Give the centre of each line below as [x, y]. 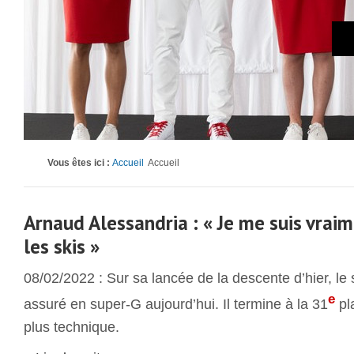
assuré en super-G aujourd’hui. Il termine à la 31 [176, 304]
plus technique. [72, 327]
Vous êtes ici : [80, 163]
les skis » [62, 246]
